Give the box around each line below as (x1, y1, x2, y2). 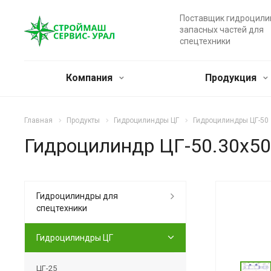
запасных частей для (179, 25, 264, 34)
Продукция (204, 72, 259, 83)
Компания (65, 72, 115, 83)
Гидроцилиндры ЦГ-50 (193, 116, 269, 125)
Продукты (67, 116, 100, 125)
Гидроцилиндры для (36, 191, 118, 201)
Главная (24, 116, 53, 125)
